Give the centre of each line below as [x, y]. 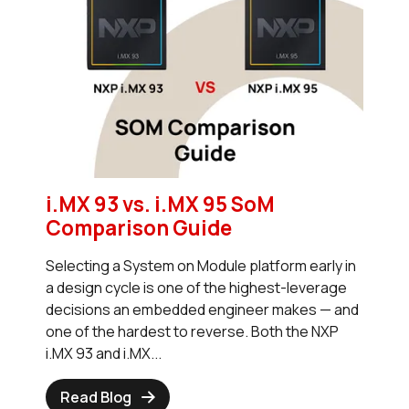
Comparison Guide [139, 227]
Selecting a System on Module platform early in [201, 265]
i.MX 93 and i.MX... [104, 353]
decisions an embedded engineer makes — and [202, 309]
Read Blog [96, 397]
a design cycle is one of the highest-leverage [196, 287]
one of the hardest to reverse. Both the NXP [192, 331]
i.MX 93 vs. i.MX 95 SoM [160, 204]
